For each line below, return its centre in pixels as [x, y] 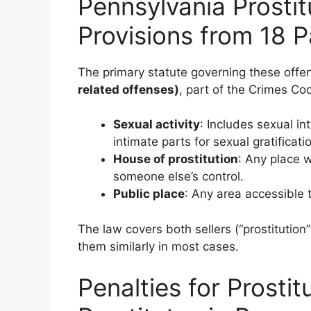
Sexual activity [157, 124]
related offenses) [128, 89]
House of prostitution [176, 159]
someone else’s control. [178, 176]
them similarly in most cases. [158, 246]
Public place [149, 194]
